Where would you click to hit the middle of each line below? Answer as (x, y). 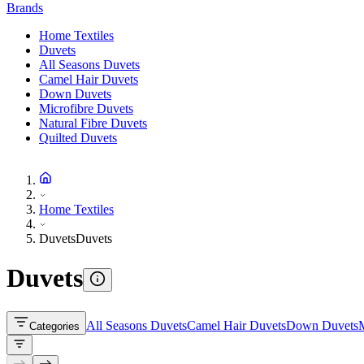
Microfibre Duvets (86, 108)
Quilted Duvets (78, 138)
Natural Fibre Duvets (93, 123)
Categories (54, 326)
